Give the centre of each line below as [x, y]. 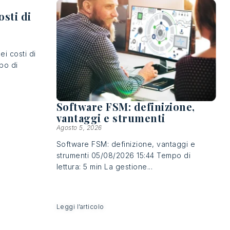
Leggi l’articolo [80, 207]
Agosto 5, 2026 [79, 128]
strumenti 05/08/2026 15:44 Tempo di [123, 156]
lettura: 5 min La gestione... [104, 167]
